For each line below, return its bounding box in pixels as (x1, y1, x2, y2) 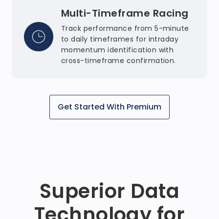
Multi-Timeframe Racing (61, 6, 189, 20)
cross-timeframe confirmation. (61, 56, 176, 66)
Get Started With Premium (58, 101, 161, 112)
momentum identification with (61, 45, 174, 55)
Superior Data (39, 177, 180, 205)
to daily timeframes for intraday (61, 34, 179, 44)
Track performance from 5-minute (61, 23, 189, 33)
